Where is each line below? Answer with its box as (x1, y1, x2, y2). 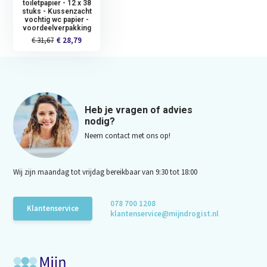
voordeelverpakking (22, 23, 91, 32)
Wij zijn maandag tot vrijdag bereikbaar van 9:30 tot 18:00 (13, 166, 198, 177)
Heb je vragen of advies (85, 104, 193, 116)
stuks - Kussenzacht (21, 7, 92, 15)
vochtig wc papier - (24, 15, 89, 24)
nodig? (85, 115, 116, 127)
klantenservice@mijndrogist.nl (110, 208, 219, 219)
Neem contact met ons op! (85, 130, 171, 141)
